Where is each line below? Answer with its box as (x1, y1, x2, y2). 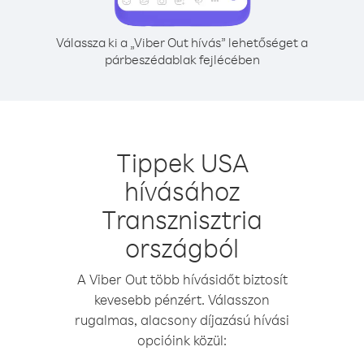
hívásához (124, 174, 240, 207)
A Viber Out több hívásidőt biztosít (76, 271, 288, 288)
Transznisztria (102, 202, 262, 236)
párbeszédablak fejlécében (104, 51, 260, 67)
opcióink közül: (137, 331, 227, 349)
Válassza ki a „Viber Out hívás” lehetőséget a (56, 34, 308, 50)
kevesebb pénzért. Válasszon (94, 291, 270, 308)
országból (125, 231, 239, 264)
